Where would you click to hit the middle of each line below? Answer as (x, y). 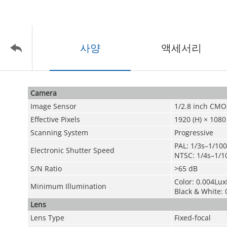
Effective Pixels (55, 119)
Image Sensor (53, 106)
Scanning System (59, 133)
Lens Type (47, 218)
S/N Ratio (46, 168)
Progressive (194, 133)
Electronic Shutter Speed (72, 150)
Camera (43, 93)
